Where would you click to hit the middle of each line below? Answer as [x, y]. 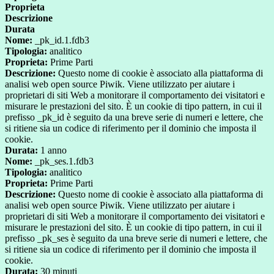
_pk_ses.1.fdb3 [63, 161]
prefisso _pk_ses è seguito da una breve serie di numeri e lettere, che [136, 239]
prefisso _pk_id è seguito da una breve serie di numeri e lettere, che [134, 117]
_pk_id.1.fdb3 [61, 40]
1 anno [52, 150]
